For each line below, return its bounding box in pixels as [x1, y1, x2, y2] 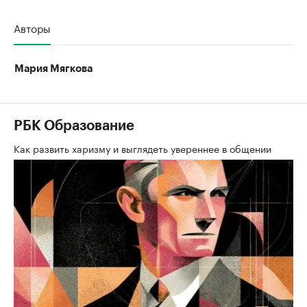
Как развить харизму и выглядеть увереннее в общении [14, 140, 274, 156]
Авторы [14, 19, 51, 36]
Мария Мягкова [14, 64, 93, 75]
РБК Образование [14, 119, 134, 134]
